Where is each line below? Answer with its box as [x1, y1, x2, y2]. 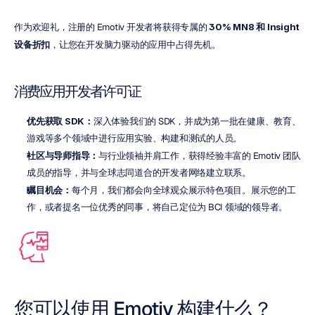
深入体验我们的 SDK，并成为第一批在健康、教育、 [93, 115, 301, 127]
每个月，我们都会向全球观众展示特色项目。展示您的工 [71, 184, 296, 196]
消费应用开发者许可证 [14, 82, 141, 101]
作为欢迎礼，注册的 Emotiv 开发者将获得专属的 [14, 21, 210, 33]
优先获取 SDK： [27, 115, 94, 127]
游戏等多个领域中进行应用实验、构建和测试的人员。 [27, 132, 242, 144]
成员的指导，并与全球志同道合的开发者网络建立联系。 [27, 167, 251, 179]
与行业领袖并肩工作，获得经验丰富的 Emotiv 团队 [98, 150, 301, 162]
